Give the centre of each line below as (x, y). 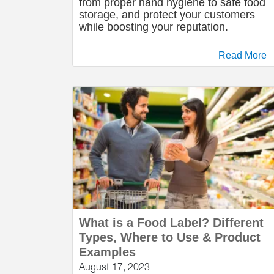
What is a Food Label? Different (171, 223)
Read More (243, 55)
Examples (107, 252)
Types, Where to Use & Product (170, 237)
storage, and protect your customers (167, 15)
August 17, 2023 (114, 267)
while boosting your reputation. (154, 27)
